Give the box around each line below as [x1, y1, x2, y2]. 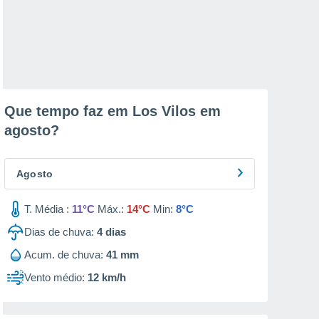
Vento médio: [24, 271, 85, 283]
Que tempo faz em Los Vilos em [4, 103, 221, 119]
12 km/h [88, 271, 126, 283]
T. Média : [24, 203, 69, 215]
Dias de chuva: [24, 226, 94, 238]
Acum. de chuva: [24, 249, 103, 261]
